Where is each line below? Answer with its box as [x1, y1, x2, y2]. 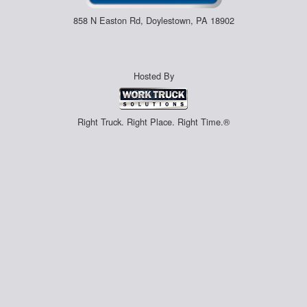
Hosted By [133, 69, 174, 83]
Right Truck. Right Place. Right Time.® [77, 114, 230, 128]
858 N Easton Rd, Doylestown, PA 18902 [73, 14, 234, 27]
